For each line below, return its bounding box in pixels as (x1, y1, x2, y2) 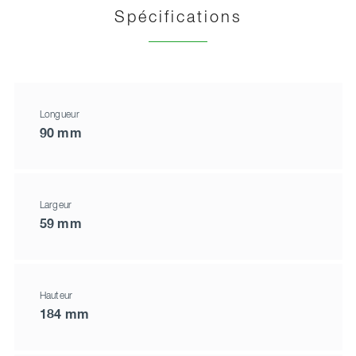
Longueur (39, 110, 79, 120)
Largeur (39, 200, 72, 211)
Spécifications (114, 10, 242, 26)
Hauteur (39, 291, 73, 301)
